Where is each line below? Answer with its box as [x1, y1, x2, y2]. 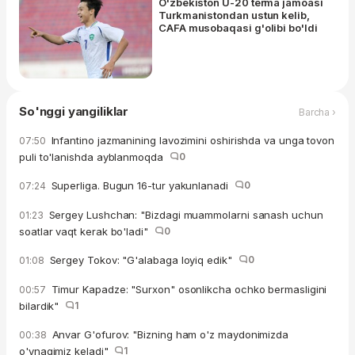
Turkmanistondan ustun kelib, [158, 9, 310, 22]
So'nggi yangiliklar [19, 104, 129, 120]
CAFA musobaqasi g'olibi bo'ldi [158, 21, 318, 35]
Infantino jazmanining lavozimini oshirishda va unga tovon [48, 134, 335, 147]
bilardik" [19, 300, 66, 313]
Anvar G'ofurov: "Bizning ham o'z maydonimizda [48, 328, 289, 342]
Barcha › [298, 105, 336, 118]
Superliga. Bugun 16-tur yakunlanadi [48, 179, 235, 193]
